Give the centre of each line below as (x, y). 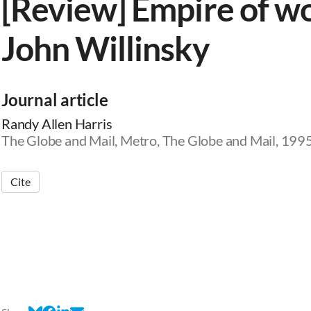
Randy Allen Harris (57, 124)
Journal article (55, 100)
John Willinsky (106, 48)
